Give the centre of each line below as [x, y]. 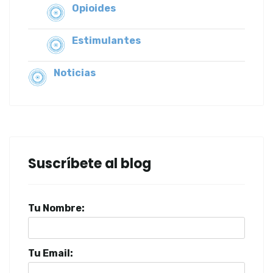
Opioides [94, 9]
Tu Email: [51, 253]
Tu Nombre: [56, 208]
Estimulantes [106, 41]
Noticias [75, 73]
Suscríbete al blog [90, 164]
